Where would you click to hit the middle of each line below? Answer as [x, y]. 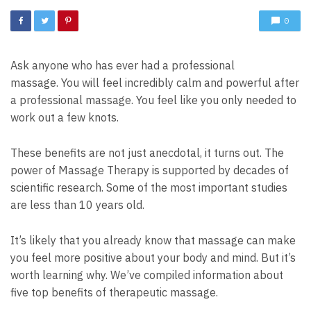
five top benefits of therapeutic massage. [114, 292]
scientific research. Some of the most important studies [149, 188]
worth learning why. [59, 275]
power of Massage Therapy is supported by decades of [150, 170]
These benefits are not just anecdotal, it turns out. [136, 153]
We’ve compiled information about [195, 275]
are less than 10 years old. [77, 205]
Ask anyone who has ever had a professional [123, 66]
